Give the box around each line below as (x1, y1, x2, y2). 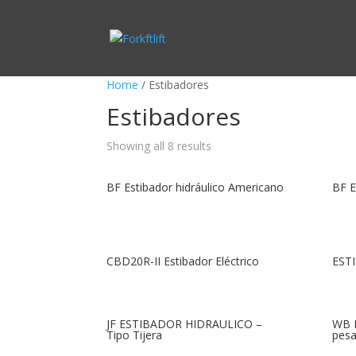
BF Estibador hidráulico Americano (106, 180, 284, 195)
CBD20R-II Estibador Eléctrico (106, 253, 260, 269)
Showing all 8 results (106, 138, 212, 153)
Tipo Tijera (106, 327, 163, 342)
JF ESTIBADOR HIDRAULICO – (106, 315, 263, 331)
